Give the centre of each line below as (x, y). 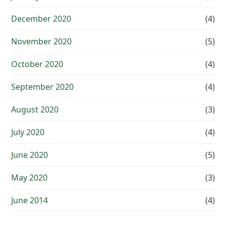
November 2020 (42, 42)
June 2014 (30, 201)
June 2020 (30, 155)
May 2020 (30, 178)
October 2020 (37, 64)
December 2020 (41, 19)
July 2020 (28, 132)
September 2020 (43, 87)
